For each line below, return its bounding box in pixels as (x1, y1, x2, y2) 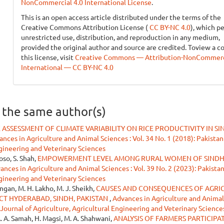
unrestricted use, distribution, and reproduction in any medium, (20, 32, 220, 41)
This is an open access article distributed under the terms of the (20, 12, 221, 21)
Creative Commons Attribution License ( (20, 22, 148, 31)
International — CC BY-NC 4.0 (20, 62, 113, 71)
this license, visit (20, 52, 75, 61)
